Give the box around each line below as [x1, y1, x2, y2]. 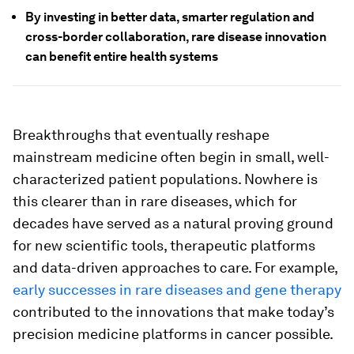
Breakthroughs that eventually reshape [13, 126, 269, 143]
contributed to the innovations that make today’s [13, 303, 334, 320]
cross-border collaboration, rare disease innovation [25, 29, 326, 44]
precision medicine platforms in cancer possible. [13, 326, 333, 342]
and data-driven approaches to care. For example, [13, 259, 337, 276]
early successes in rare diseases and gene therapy [13, 281, 341, 298]
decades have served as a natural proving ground [13, 215, 333, 232]
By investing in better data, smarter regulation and [25, 9, 314, 24]
